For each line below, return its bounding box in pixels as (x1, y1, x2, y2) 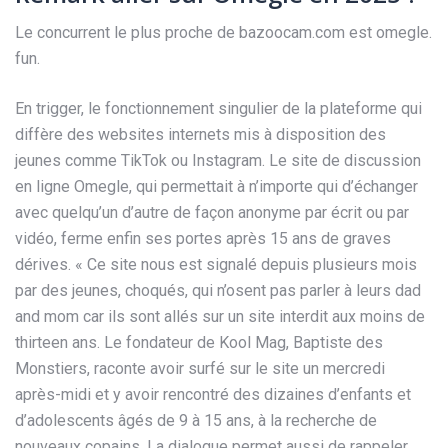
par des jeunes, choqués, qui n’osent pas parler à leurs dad (15, 281, 421, 301)
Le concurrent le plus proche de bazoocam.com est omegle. (15, 23, 432, 43)
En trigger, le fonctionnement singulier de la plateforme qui (15, 99, 422, 119)
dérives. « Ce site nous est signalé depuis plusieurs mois (15, 255, 417, 275)
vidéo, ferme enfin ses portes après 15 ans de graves (15, 229, 391, 249)
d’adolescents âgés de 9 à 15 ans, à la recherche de (15, 411, 377, 431)
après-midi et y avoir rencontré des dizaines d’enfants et (15, 385, 411, 405)
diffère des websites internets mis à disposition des (15, 125, 386, 145)
